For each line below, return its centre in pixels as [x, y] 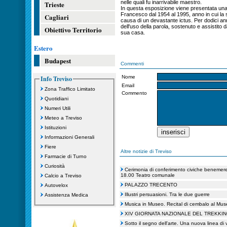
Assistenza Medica [66, 195]
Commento [134, 93]
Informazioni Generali [69, 137]
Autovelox [56, 185]
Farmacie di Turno [65, 156]
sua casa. [133, 32]
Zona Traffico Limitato [70, 89]
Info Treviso [56, 79]
